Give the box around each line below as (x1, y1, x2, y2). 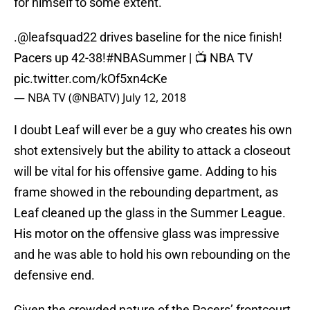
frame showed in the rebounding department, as (14, 185, 278, 200)
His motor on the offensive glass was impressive (14, 226, 280, 241)
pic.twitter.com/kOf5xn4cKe (14, 71, 167, 86)
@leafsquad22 (17, 30, 97, 45)
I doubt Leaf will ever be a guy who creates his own (14, 122, 292, 138)
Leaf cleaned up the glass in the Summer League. (14, 206, 286, 221)
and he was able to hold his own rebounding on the (14, 247, 291, 262)
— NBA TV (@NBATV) (14, 90, 122, 106)
